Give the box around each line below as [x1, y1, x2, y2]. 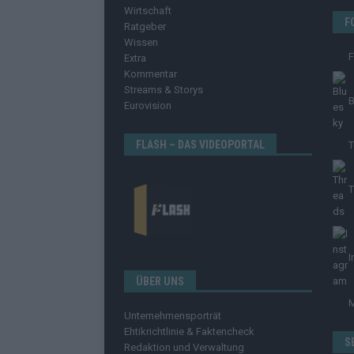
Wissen [124, 36, 158, 49]
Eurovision [124, 100, 171, 112]
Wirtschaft [124, 5, 171, 17]
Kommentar [124, 68, 177, 81]
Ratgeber [124, 21, 166, 33]
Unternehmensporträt [124, 310, 221, 322]
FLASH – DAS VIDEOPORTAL [136, 138, 265, 152]
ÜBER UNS [136, 275, 184, 288]
